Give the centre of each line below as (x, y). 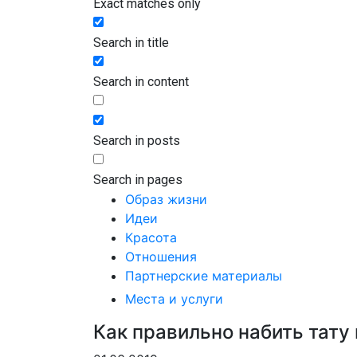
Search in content (141, 81)
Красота (151, 237)
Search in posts (137, 140)
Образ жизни (166, 199)
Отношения (161, 256)
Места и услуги (174, 298)
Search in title (131, 42)
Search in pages (138, 179)
